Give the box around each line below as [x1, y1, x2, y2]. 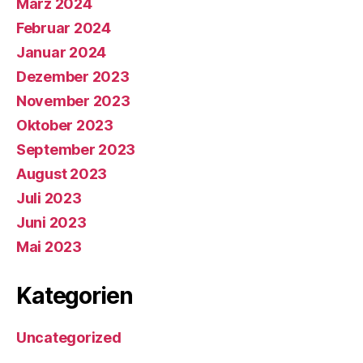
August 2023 [16, 165, 108, 182]
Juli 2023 [16, 190, 82, 207]
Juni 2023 [16, 214, 87, 231]
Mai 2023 [16, 238, 82, 255]
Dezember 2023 [16, 68, 130, 85]
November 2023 [16, 92, 130, 109]
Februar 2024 [16, 19, 111, 36]
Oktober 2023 [16, 117, 113, 134]
